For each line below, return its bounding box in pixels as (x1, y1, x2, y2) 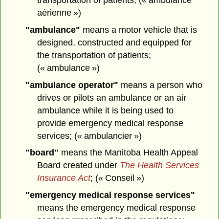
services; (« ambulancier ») (37, 131, 142, 141)
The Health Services (120, 160, 199, 171)
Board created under (37, 160, 120, 171)
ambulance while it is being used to (37, 105, 174, 115)
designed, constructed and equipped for (37, 37, 192, 47)
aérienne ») (37, 7, 82, 18)
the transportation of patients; (37, 50, 152, 60)
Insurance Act (37, 173, 91, 183)
